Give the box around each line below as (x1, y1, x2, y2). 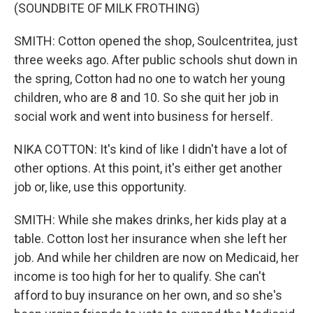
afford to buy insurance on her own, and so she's (14, 288, 282, 303)
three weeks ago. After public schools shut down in (14, 52, 298, 67)
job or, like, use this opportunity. (14, 180, 187, 194)
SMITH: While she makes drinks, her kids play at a (14, 212, 286, 227)
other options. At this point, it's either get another (14, 161, 282, 175)
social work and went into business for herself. (14, 109, 273, 124)
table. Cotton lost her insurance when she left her (14, 231, 287, 246)
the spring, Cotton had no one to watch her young (14, 71, 285, 86)
